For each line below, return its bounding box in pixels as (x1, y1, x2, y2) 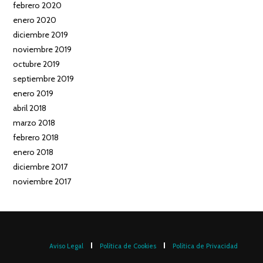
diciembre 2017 (13, 161, 68, 172)
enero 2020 (13, 15, 57, 25)
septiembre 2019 (13, 73, 75, 84)
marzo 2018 (13, 117, 56, 128)
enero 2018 (13, 147, 54, 157)
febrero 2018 (13, 132, 59, 143)
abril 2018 (13, 103, 47, 113)
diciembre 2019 (13, 29, 69, 40)
